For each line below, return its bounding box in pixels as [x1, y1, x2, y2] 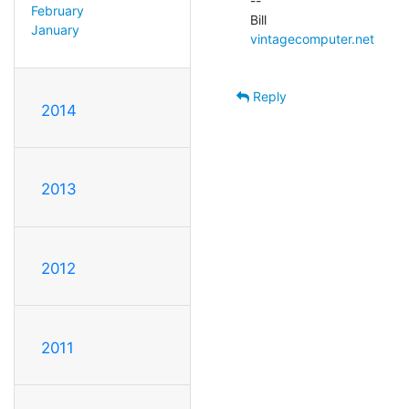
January [30, 21, 79, 37]
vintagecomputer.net [250, 30, 374, 47]
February [30, 2, 84, 18]
